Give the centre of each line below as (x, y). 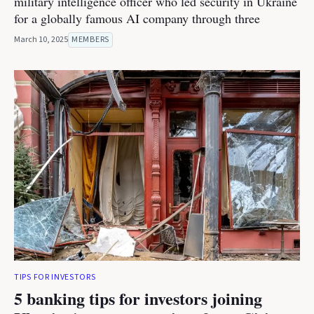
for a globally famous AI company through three (137, 18)
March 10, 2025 (41, 40)
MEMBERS (90, 40)
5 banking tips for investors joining (138, 298)
